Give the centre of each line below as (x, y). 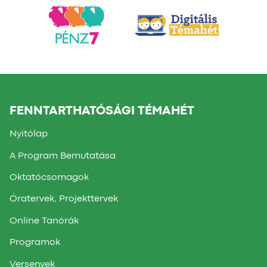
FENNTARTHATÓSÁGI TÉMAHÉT (102, 111)
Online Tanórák (44, 221)
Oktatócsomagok (49, 178)
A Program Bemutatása (63, 156)
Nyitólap (29, 134)
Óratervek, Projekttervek (64, 199)
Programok (35, 243)
